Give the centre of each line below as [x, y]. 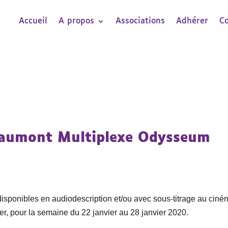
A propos [77, 21]
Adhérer [192, 21]
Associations [140, 21]
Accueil [33, 21]
